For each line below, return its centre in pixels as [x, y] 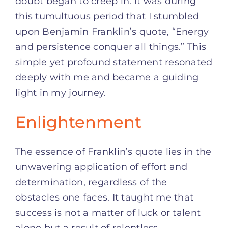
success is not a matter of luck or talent [108, 213]
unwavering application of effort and [102, 167]
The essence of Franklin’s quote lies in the [113, 152]
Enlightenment [78, 122]
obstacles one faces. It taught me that [105, 198]
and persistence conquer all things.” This [111, 47]
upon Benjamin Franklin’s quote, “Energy [112, 31]
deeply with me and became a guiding [107, 77]
